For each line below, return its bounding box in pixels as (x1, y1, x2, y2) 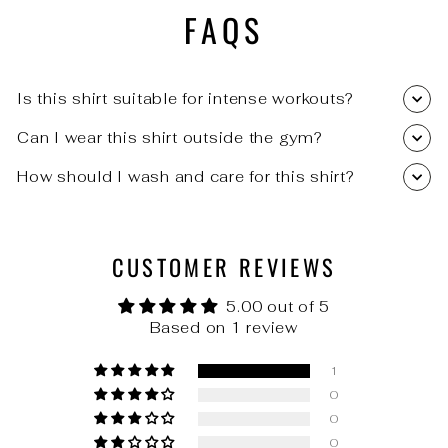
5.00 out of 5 (226, 297, 331, 317)
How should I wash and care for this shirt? (17, 167, 355, 187)
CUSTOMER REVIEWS (111, 250, 337, 285)
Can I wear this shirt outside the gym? (17, 128, 323, 148)
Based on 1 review (150, 318, 298, 338)
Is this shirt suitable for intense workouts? (17, 89, 354, 109)
